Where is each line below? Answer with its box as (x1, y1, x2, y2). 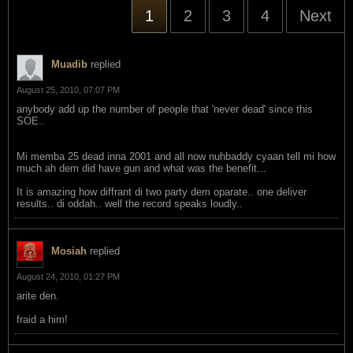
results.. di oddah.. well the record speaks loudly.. (17, 197, 243, 210)
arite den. (17, 289, 59, 302)
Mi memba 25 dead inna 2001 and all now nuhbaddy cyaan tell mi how (17, 150, 336, 162)
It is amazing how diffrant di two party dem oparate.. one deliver (17, 185, 307, 198)
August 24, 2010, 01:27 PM (17, 271, 120, 281)
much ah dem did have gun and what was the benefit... (17, 162, 266, 174)
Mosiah (51, 244, 87, 257)
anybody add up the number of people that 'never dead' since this (17, 102, 313, 115)
